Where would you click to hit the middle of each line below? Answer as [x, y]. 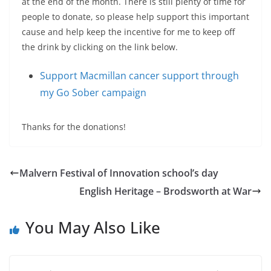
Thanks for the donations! [74, 127]
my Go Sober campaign [93, 93]
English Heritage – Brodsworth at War [165, 191]
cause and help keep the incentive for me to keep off [128, 32]
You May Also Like [93, 227]
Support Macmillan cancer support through [139, 76]
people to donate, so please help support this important [135, 17]
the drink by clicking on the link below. [100, 47]
